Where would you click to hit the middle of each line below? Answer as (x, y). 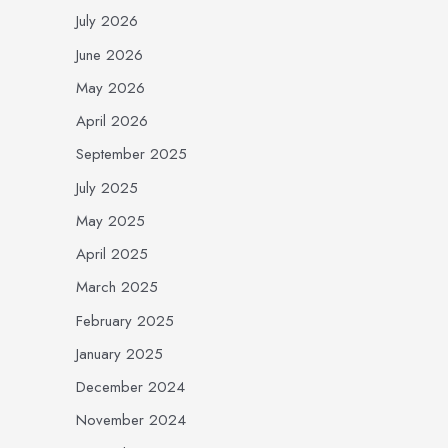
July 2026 (107, 21)
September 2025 (131, 154)
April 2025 (112, 254)
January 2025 (119, 353)
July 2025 (107, 187)
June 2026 (109, 54)
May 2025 (110, 220)
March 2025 (117, 287)
